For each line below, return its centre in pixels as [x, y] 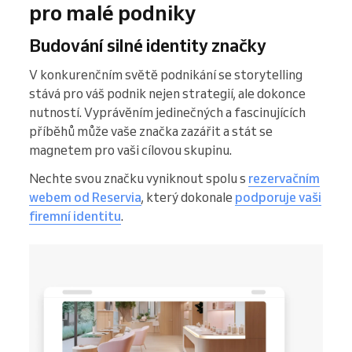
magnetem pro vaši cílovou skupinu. [132, 150]
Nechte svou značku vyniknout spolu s [139, 179]
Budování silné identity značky [148, 46]
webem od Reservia [85, 198]
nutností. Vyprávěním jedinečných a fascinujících [167, 113]
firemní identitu [75, 216]
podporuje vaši [278, 198]
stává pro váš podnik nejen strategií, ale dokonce [167, 94]
